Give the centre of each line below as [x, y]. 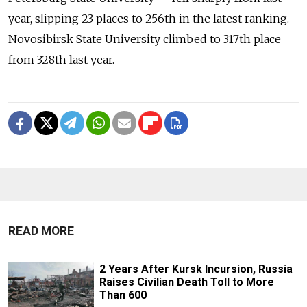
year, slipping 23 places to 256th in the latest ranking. [149, 19]
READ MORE [41, 231]
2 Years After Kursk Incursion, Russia [196, 269]
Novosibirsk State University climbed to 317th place [145, 39]
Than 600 [123, 295]
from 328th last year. [61, 60]
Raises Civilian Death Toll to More [186, 282]
